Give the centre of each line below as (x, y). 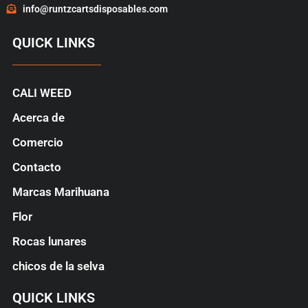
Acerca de (38, 118)
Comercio (37, 143)
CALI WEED (42, 93)
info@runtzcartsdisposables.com (95, 9)
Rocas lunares (49, 242)
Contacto (36, 167)
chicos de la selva (58, 266)
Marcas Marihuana (60, 192)
